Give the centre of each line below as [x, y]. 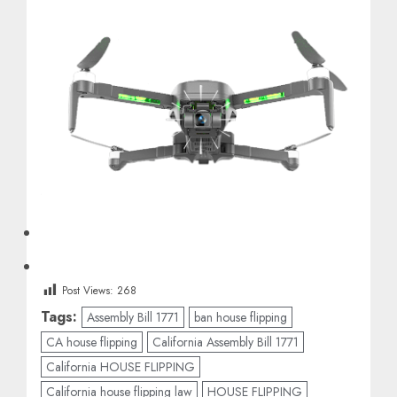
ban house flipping [241, 318]
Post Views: [88, 290]
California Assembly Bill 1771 [226, 343]
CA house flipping [92, 343]
